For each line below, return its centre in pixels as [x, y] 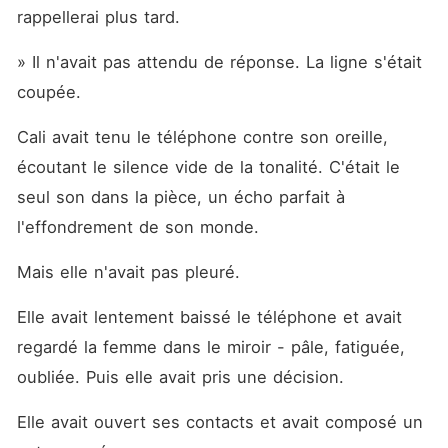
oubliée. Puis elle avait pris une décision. [180, 377]
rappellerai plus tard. [98, 17]
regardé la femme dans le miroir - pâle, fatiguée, [210, 347]
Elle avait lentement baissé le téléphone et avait [209, 317]
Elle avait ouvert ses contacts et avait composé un [219, 422]
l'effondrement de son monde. [137, 227]
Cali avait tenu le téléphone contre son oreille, [202, 137]
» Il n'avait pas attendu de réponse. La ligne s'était [219, 62]
